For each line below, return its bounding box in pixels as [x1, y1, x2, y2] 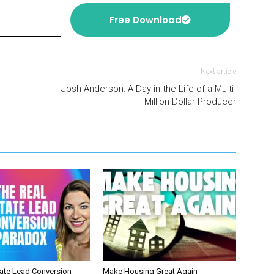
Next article [201, 67, 236, 76]
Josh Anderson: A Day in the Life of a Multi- [61, 83, 236, 94]
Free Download [109, 13, 182, 26]
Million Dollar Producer [144, 96, 236, 107]
